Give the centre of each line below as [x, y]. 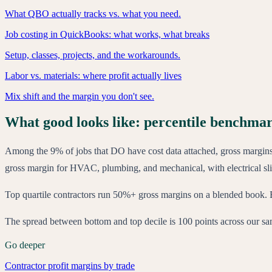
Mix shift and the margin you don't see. [80, 97]
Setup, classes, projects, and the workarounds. [93, 55]
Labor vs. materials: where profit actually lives [93, 76]
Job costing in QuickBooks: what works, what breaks [107, 35]
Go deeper [25, 245]
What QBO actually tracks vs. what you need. [93, 14]
